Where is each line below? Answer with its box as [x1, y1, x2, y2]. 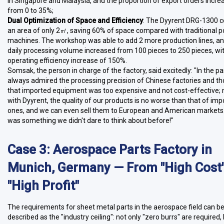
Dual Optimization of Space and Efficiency [7, 16, 143, 24]
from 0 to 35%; [7, 6, 53, 14]
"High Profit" [7, 178, 79, 193]
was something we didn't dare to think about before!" [7, 116, 173, 124]
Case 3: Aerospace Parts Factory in [7, 142, 212, 157]
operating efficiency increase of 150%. [7, 56, 127, 64]
